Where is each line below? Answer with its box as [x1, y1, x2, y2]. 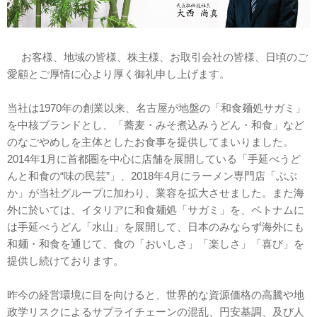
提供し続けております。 [7, 254, 124, 267]
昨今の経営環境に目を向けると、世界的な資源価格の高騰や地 [7, 288, 304, 301]
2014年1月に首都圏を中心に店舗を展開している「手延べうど [7, 152, 301, 165]
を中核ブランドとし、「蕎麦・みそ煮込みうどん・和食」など [7, 118, 304, 131]
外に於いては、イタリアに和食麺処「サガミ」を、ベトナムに [7, 203, 304, 216]
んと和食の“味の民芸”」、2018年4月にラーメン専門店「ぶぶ [7, 169, 297, 182]
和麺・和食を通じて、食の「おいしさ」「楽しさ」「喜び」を [7, 237, 304, 250]
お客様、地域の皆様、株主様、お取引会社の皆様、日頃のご [21, 50, 308, 63]
